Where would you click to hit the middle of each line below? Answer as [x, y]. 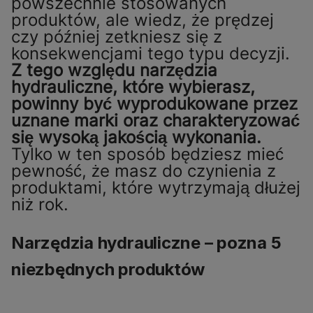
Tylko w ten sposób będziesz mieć [147, 154]
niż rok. [40, 205]
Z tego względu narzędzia [114, 71]
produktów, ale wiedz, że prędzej [143, 20]
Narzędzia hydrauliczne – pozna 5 [146, 243]
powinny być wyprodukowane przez [154, 104]
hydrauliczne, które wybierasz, [133, 87]
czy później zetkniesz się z [117, 37]
